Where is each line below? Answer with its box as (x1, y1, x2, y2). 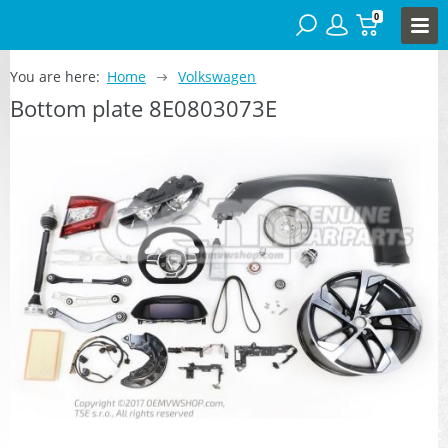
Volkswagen (178, 66, 257, 86)
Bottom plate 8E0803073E (10, 92, 277, 123)
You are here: (10, 66, 100, 86)
